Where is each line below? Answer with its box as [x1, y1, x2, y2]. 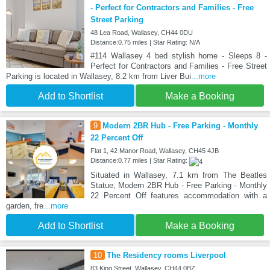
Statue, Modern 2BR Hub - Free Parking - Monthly [90, 180, 267, 190]
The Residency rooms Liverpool [106, 250, 226, 260]
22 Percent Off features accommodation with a [90, 190, 267, 200]
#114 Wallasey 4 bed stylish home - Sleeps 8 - [90, 51, 267, 61]
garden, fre [6, 201, 43, 210]
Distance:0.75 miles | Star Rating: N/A [90, 39, 200, 46]
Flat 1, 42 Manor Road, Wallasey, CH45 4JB [90, 147, 219, 155]
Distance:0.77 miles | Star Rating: [90, 157, 189, 165]
